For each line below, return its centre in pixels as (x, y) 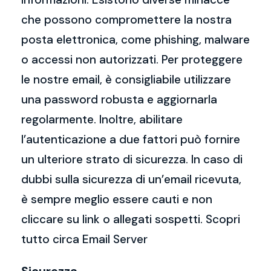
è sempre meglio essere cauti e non (117, 199)
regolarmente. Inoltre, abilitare (102, 119)
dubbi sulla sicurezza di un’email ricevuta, (131, 179)
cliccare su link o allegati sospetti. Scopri (131, 219)
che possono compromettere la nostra (126, 20)
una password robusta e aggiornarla (119, 100)
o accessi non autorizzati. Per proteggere (132, 60)
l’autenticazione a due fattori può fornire (131, 139)
